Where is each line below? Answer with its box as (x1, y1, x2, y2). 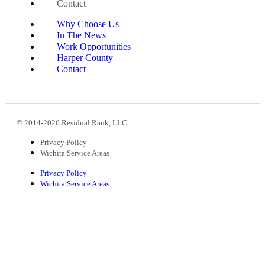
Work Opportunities (57, 41, 131, 51)
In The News (57, 30, 106, 40)
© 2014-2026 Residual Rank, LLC (17, 118, 127, 127)
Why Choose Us (57, 19, 119, 29)
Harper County (57, 53, 113, 63)
